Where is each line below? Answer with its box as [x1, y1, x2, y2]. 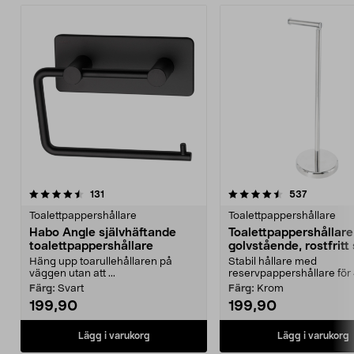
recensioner [104, 188, 157, 198]
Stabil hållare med [228, 256, 317, 267]
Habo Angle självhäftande [29, 226, 176, 239]
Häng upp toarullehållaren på [29, 256, 172, 267]
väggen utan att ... [29, 268, 115, 279]
